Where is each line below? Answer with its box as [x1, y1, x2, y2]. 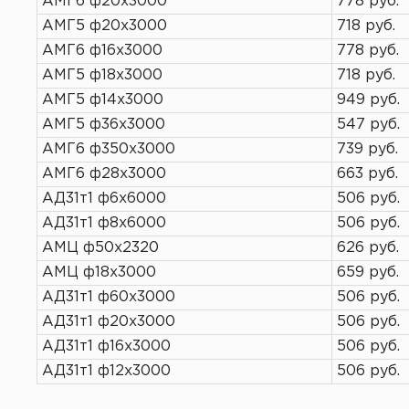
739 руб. [337, 142, 398, 156]
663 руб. [337, 167, 398, 181]
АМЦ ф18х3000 [42, 266, 156, 279]
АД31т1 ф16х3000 [42, 340, 171, 353]
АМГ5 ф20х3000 [42, 19, 167, 33]
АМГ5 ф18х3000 [42, 68, 163, 82]
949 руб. [337, 93, 400, 107]
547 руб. [337, 118, 400, 131]
